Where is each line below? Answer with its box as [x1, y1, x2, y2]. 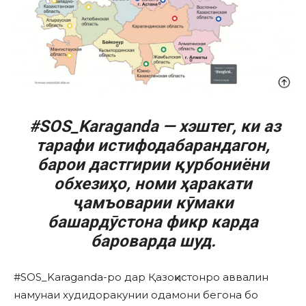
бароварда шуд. [90, 232, 216, 251]
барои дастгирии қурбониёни [37, 155, 269, 175]
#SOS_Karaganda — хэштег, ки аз [25, 117, 281, 137]
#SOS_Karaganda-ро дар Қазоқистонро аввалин [14, 270, 268, 284]
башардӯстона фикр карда [48, 212, 258, 232]
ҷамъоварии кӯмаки [72, 193, 234, 213]
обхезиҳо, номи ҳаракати [54, 174, 252, 194]
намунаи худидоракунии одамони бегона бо [14, 288, 258, 302]
